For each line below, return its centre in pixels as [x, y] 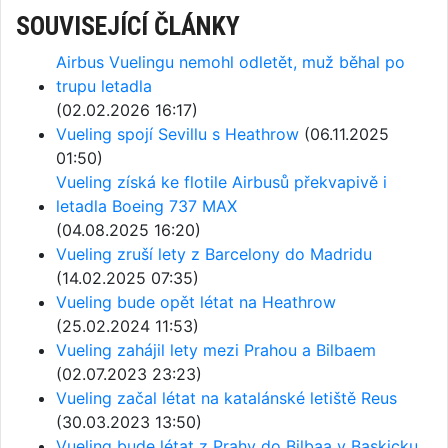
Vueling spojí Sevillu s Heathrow [177, 134]
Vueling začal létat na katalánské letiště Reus [226, 398]
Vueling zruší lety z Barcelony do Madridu [214, 254]
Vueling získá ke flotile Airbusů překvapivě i [221, 182]
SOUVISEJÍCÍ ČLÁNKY [128, 26]
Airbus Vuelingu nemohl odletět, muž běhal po [230, 62]
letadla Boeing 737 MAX [146, 206]
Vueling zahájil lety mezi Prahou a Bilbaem [216, 350]
